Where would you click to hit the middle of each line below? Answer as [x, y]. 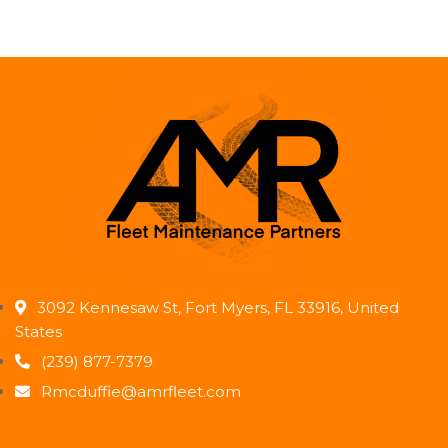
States [38, 332]
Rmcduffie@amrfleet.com [141, 392]
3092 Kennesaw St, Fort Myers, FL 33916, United [218, 308]
